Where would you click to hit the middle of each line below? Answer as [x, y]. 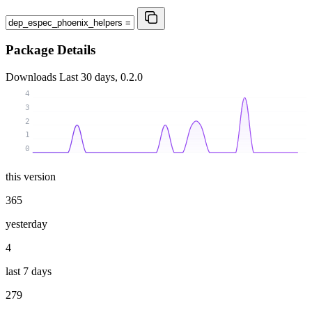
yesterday [26, 224]
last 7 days [29, 271]
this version [31, 176]
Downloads [32, 77]
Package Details [50, 50]
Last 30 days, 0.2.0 [101, 77]
